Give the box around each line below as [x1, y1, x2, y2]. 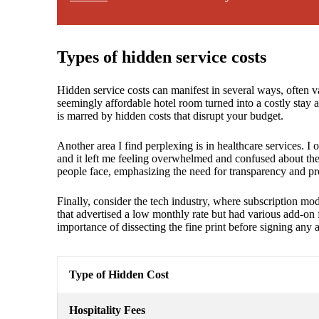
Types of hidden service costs [57, 48, 266, 67]
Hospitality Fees [69, 304, 145, 317]
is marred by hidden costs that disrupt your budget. [57, 110, 283, 122]
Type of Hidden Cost [69, 268, 169, 281]
